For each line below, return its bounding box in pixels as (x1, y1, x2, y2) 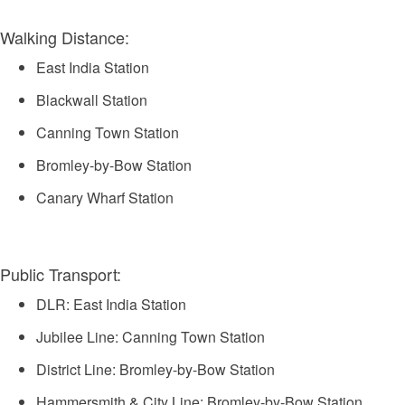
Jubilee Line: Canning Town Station (36, 326, 265, 347)
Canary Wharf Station (36, 187, 174, 208)
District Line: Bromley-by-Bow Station (36, 359, 275, 380)
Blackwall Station (36, 89, 147, 110)
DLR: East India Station (36, 294, 186, 315)
